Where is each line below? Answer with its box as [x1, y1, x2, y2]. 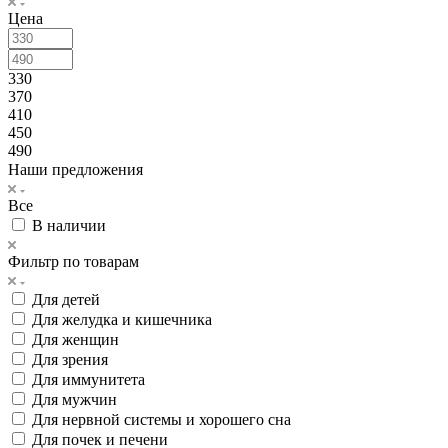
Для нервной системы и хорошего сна [32, 410, 291, 428]
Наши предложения [8, 160, 143, 178]
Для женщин [32, 330, 119, 348]
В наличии [32, 216, 106, 234]
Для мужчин [32, 390, 117, 408]
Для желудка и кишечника [32, 310, 212, 328]
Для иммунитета [32, 370, 145, 388]
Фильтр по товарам [8, 252, 139, 270]
